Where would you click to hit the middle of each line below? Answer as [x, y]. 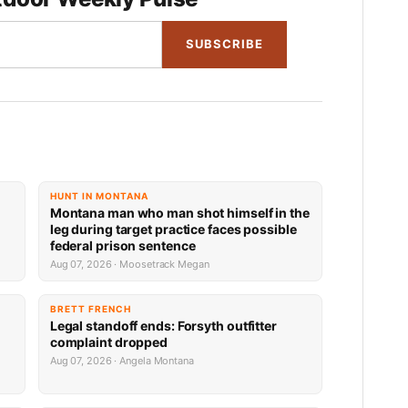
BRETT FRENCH [90, 308]
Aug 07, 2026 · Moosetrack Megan [129, 264]
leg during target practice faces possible [173, 229]
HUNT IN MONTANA [99, 195]
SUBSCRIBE [224, 44]
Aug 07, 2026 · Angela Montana [122, 360]
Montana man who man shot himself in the [179, 212]
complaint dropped [109, 342]
